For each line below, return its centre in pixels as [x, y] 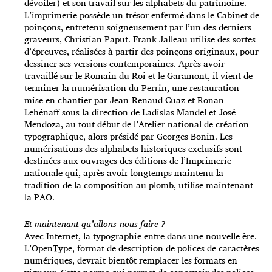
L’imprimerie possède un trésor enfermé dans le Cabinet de [142, 15]
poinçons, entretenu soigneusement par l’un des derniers [138, 27]
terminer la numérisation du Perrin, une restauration [132, 88]
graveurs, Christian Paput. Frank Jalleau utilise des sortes [140, 39]
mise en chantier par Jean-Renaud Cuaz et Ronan [124, 100]
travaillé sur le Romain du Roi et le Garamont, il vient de [138, 76]
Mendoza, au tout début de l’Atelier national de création [137, 124]
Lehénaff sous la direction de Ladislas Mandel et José [130, 112]
